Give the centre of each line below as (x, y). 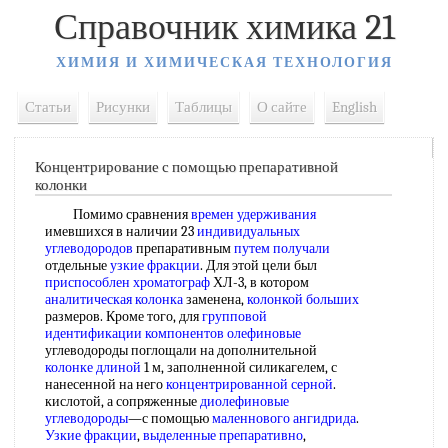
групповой (234, 316)
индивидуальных (248, 231)
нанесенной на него (105, 384)
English (354, 107)
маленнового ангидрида (284, 418)
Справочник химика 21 (224, 27)
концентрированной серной (249, 384)
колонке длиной (93, 367)
